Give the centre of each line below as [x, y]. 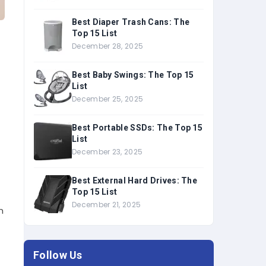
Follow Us [58, 255]
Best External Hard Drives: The [134, 180]
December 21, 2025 [107, 205]
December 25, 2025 [108, 99]
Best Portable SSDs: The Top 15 [137, 128]
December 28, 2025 [108, 46]
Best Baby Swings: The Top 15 [133, 75]
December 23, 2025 [107, 152]
